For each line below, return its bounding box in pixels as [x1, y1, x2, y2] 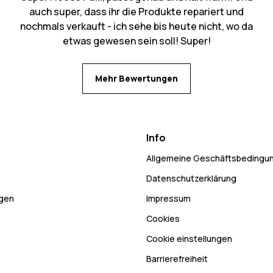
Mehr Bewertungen [95, 73, 178, 84]
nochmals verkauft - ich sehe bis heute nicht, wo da [20, 19, 253, 33]
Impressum [146, 193, 191, 204]
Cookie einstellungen [146, 233, 232, 244]
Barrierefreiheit [146, 253, 208, 264]
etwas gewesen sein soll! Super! [62, 34, 211, 48]
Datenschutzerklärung [146, 172, 236, 184]
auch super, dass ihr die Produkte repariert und [29, 5, 244, 18]
